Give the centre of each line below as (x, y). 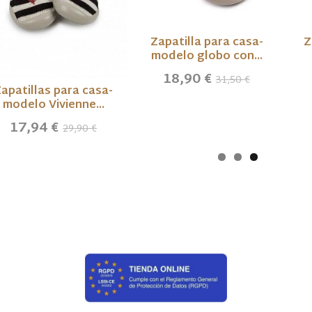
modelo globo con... (206, 56)
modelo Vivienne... (53, 106)
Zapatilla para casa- (206, 42)
